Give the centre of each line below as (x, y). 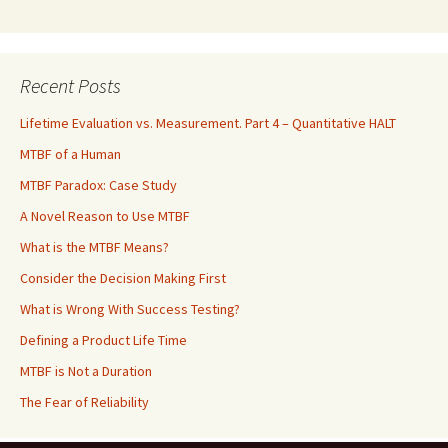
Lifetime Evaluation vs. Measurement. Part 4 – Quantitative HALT (208, 123)
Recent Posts (70, 85)
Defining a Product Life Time (103, 340)
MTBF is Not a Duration (86, 371)
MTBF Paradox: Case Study (98, 185)
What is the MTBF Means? (94, 247)
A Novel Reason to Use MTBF (105, 216)
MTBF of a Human (70, 154)
